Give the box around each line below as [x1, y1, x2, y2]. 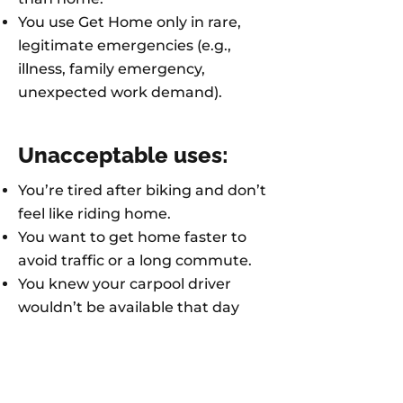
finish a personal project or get [18, 369, 242, 386]
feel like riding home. [18, 205, 171, 222]
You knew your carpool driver [18, 275, 231, 292]
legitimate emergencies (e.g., [18, 37, 231, 54]
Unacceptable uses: [18, 142, 228, 168]
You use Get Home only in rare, [18, 13, 241, 31]
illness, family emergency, [18, 60, 205, 77]
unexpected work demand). [18, 84, 237, 101]
